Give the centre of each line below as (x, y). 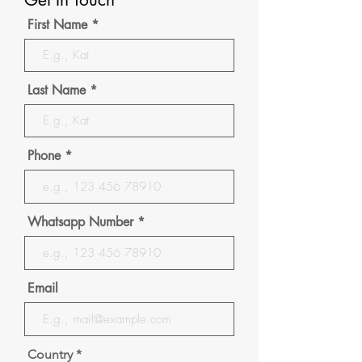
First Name (57, 25)
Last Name (57, 90)
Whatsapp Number (80, 222)
